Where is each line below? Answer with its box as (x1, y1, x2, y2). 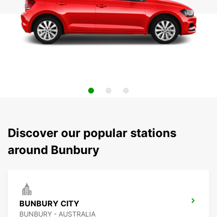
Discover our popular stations (8, 126, 176, 140)
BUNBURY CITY (19, 199, 79, 209)
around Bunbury (8, 143, 99, 157)
